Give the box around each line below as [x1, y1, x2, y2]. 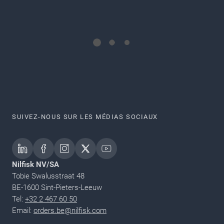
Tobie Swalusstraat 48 [12, 171, 84, 180]
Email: [12, 205, 33, 215]
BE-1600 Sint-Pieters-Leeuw [12, 182, 102, 192]
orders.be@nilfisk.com [33, 205, 106, 215]
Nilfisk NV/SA [12, 159, 59, 169]
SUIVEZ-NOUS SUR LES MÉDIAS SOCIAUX [12, 112, 158, 120]
